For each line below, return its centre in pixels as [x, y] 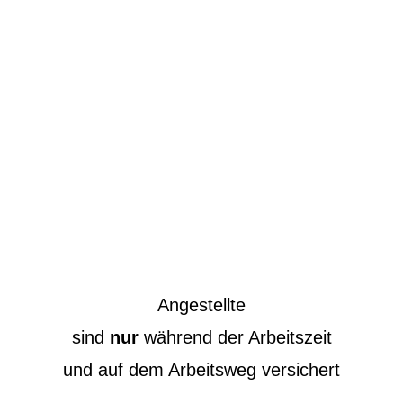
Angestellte [201, 304]
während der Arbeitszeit [235, 337]
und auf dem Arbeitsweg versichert [201, 369]
